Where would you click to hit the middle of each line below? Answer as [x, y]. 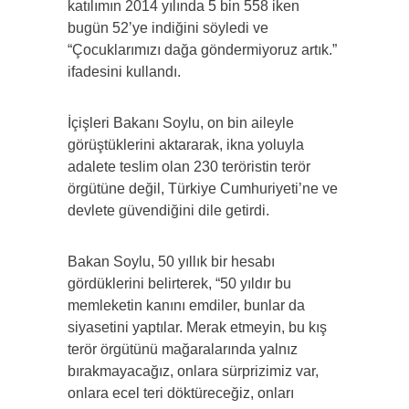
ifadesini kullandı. [124, 72]
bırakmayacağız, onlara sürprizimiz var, [193, 372]
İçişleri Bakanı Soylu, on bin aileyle [181, 123]
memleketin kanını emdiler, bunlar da [186, 306]
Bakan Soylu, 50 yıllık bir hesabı [171, 262]
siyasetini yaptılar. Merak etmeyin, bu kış [197, 328]
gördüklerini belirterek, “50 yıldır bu [179, 284]
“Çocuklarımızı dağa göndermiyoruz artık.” [202, 50]
